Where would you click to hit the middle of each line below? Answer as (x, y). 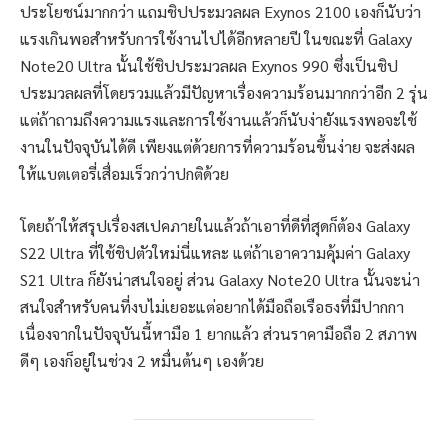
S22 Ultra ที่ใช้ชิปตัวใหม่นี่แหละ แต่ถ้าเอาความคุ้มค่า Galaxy (215, 253)
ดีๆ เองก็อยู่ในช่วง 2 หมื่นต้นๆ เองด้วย (142, 361)
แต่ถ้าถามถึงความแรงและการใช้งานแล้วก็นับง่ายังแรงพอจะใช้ (218, 120)
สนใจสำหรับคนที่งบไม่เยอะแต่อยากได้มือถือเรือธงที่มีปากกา (212, 307)
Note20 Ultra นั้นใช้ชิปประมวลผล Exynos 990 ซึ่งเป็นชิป (209, 66)
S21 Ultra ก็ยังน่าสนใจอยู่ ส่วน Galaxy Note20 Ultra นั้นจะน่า (220, 280)
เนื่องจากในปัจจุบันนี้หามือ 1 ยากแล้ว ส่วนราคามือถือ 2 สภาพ (218, 334)
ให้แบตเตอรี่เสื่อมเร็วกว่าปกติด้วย (124, 174)
